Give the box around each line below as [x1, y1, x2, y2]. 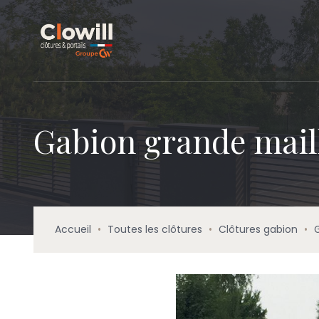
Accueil [55, 222, 91, 236]
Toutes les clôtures [108, 222, 202, 236]
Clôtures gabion [219, 222, 298, 236]
